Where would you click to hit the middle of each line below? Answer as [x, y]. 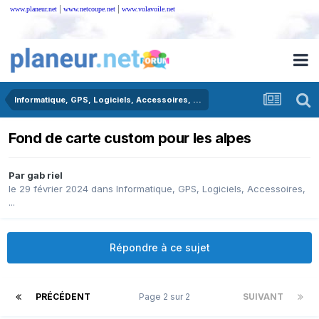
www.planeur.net [33, 9]
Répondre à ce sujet [159, 248]
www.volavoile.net [148, 9]
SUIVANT [263, 297]
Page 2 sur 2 [167, 297]
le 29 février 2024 [48, 189]
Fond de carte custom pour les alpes [130, 138]
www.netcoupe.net [89, 9]
